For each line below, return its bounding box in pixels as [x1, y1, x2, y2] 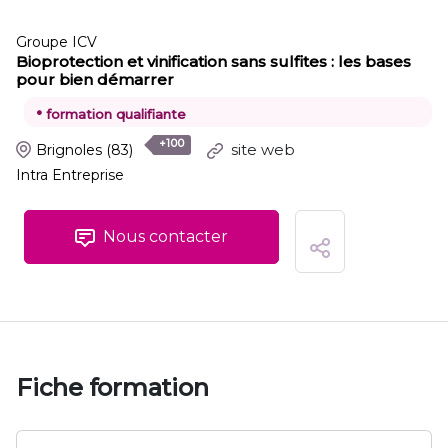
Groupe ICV [16, 33, 97, 51]
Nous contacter [99, 227, 228, 246]
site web [226, 140, 295, 159]
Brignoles [36, 140, 103, 159]
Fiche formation [16, 373, 209, 402]
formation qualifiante [42, 106, 186, 122]
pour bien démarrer [16, 70, 174, 89]
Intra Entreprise [16, 166, 124, 184]
